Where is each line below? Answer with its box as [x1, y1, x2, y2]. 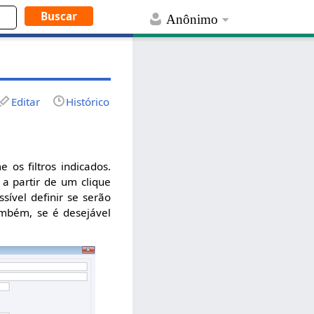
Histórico [66, 94, 110, 109]
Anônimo [166, 12, 219, 27]
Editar [11, 94, 41, 109]
